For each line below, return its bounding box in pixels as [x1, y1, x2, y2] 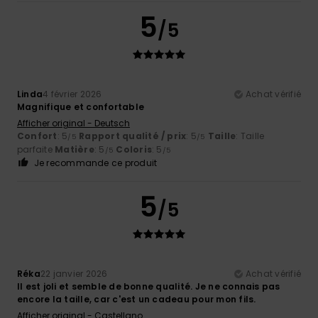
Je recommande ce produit [33, 156, 158, 169]
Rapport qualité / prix [79, 129, 187, 142]
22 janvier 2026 [40, 267, 108, 280]
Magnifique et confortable [17, 100, 144, 113]
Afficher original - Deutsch [17, 116, 130, 129]
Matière [55, 143, 94, 155]
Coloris [116, 143, 153, 155]
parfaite [17, 143, 55, 155]
